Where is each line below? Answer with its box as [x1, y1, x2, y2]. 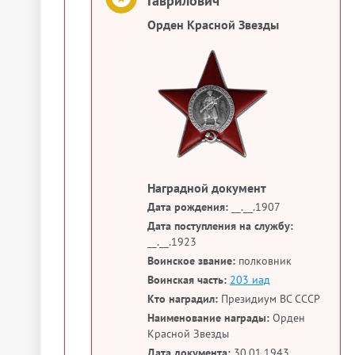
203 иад [230, 273, 270, 287]
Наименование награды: [147, 311, 269, 325]
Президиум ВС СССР [218, 292, 320, 306]
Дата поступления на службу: [147, 219, 293, 233]
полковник [235, 254, 292, 268]
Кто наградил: [147, 292, 218, 306]
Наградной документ [147, 180, 266, 196]
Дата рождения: [147, 200, 228, 214]
